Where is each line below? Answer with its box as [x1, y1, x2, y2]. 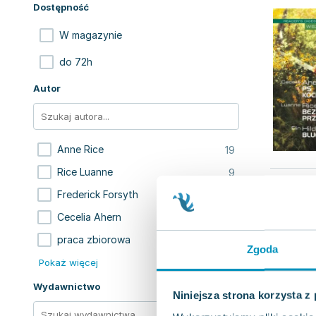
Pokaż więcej [39, 257, 98, 268]
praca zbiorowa [57, 233, 130, 245]
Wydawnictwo [33, 281, 100, 292]
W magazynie [59, 29, 122, 41]
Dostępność [33, 1, 89, 13]
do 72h [59, 56, 92, 68]
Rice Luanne [57, 166, 113, 178]
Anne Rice [57, 143, 104, 155]
